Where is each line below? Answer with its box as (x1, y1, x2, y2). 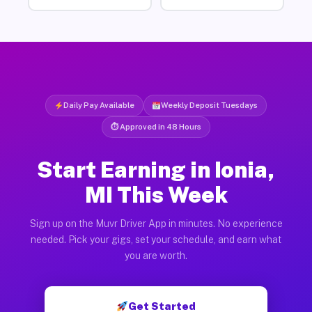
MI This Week (84, 181, 228, 208)
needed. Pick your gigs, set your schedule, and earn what (31, 233, 281, 245)
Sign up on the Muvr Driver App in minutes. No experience (29, 217, 283, 229)
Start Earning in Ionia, (37, 156, 275, 182)
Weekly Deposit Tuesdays (161, 100, 258, 109)
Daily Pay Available (63, 100, 134, 109)
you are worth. (125, 249, 187, 261)
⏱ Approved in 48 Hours (111, 122, 201, 131)
